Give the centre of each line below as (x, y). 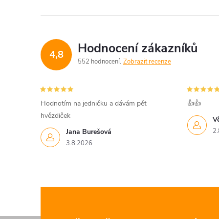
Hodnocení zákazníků (138, 48)
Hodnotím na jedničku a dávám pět (94, 103)
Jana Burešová (89, 132)
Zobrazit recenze (147, 62)
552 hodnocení (99, 62)
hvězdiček (55, 116)
